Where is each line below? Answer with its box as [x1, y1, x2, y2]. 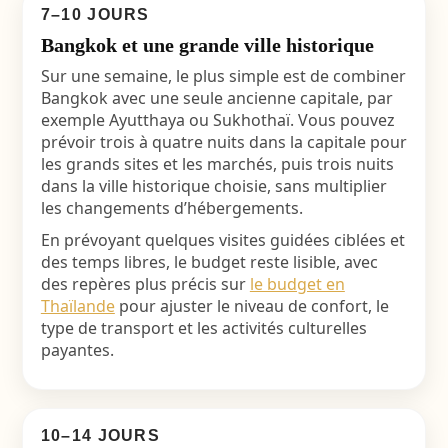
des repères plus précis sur [40, 273, 250, 295]
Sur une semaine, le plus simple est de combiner [40, 65, 406, 87]
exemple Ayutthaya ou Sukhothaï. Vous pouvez [40, 109, 395, 131]
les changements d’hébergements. [40, 197, 303, 219]
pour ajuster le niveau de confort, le [114, 295, 389, 317]
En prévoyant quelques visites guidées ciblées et [40, 229, 405, 251]
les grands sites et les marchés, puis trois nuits [40, 153, 394, 175]
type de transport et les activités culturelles [40, 317, 367, 339]
